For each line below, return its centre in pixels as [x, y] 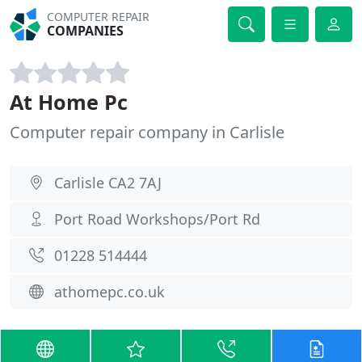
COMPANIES [86, 31]
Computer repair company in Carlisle [147, 132]
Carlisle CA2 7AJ [108, 183]
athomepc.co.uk [109, 292]
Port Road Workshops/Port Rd [157, 219]
